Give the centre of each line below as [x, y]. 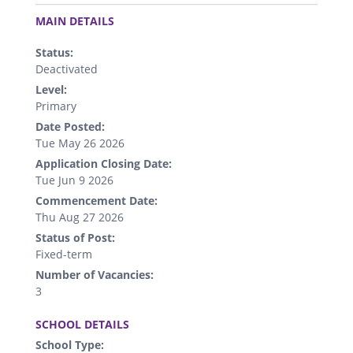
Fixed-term [64, 254]
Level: [51, 89]
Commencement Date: [97, 200]
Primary [56, 106]
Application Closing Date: [104, 163]
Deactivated [67, 69]
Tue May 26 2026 [80, 143]
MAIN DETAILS [75, 20]
